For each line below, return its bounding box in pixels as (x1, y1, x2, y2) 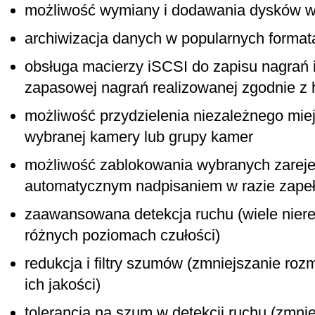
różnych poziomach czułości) (25, 226, 220, 244)
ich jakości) (25, 276, 101, 293)
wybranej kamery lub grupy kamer (25, 128, 253, 146)
